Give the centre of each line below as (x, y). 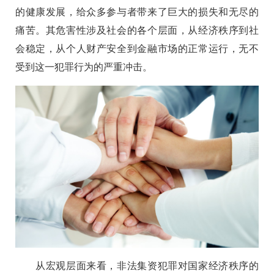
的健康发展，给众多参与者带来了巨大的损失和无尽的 (137, 12)
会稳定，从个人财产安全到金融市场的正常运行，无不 (137, 48)
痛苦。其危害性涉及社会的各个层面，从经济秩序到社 (137, 30)
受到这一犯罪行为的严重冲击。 (84, 67)
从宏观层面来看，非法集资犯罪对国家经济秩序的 (137, 265)
